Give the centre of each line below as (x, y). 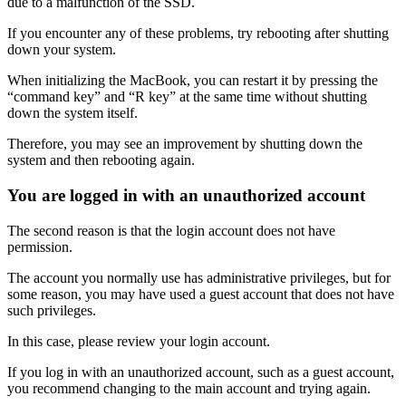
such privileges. (52, 310)
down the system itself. (72, 113)
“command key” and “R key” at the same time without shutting (187, 97)
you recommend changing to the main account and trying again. (189, 388)
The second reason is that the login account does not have (171, 230)
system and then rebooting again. (101, 160)
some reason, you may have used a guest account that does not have (201, 294)
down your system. (62, 50)
